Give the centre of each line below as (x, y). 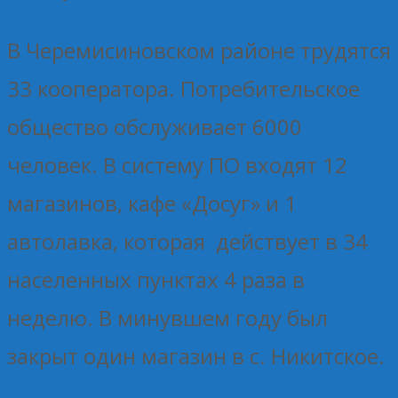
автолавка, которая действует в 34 (187, 241)
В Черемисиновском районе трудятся (199, 50)
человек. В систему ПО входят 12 (177, 164)
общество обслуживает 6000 (155, 126)
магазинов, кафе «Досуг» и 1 (152, 203)
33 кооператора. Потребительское (183, 88)
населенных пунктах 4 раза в (156, 279)
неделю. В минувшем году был (167, 317)
